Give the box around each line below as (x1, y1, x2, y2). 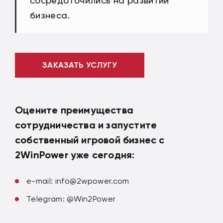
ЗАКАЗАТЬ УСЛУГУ (42, 60, 117, 70)
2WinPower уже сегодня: (15, 148, 135, 161)
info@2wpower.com (55, 176, 129, 186)
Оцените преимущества (15, 104, 133, 116)
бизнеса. (30, 9, 70, 20)
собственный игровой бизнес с (15, 133, 165, 146)
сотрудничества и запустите (15, 118, 157, 131)
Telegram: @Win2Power (26, 194, 116, 204)
